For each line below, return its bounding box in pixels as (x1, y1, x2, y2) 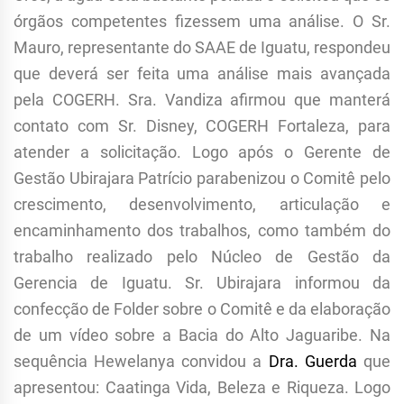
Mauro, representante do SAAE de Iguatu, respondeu (14, 38, 390, 58)
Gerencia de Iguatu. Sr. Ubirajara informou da (14, 273, 390, 293)
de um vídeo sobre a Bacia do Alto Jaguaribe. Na (14, 326, 390, 345)
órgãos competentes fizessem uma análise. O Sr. (14, 12, 390, 32)
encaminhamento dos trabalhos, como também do (14, 221, 390, 241)
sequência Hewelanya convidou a (14, 352, 269, 372)
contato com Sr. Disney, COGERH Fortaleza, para (14, 116, 390, 136)
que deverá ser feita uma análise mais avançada (14, 64, 390, 84)
